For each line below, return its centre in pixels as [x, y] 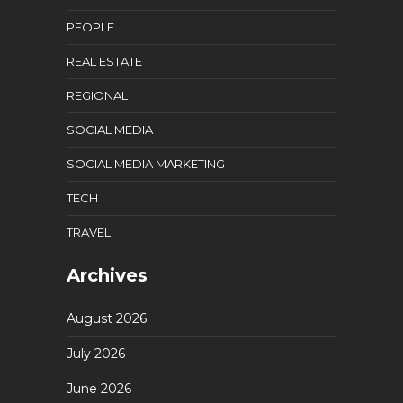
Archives [107, 275]
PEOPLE [90, 27]
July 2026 [96, 354]
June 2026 [99, 389]
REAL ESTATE [104, 61]
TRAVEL [89, 232]
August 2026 [107, 318]
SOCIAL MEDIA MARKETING [146, 164]
